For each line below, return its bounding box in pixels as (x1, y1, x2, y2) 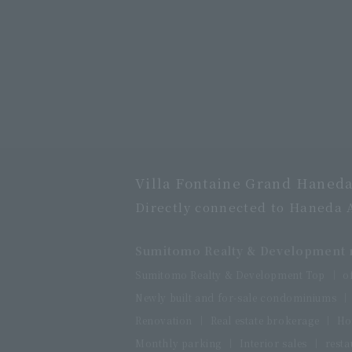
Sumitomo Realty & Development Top (135, 267, 325, 281)
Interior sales (239, 335, 308, 350)
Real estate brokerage (210, 313, 320, 327)
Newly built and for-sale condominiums (135, 290, 337, 304)
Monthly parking (135, 335, 222, 350)
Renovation (135, 313, 192, 327)
